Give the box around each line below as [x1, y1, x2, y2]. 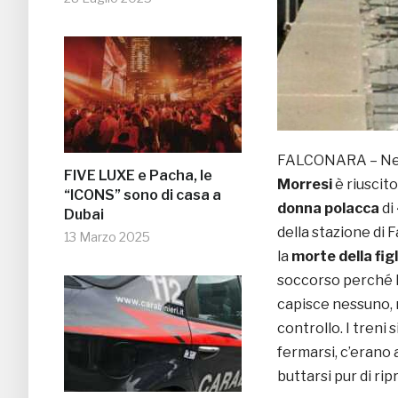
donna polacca [277, 199, 379, 217]
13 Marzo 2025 [64, 229, 150, 245]
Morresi [277, 175, 332, 193]
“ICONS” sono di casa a [64, 187, 221, 204]
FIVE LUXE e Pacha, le [64, 167, 212, 185]
